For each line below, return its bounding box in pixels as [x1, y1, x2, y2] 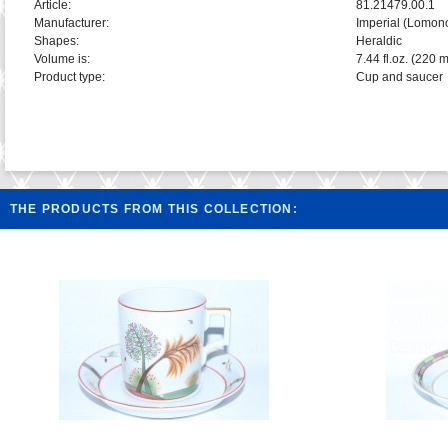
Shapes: [33, 34, 79, 48]
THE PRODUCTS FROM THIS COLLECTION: [10, 202, 298, 216]
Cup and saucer [355, 70, 443, 84]
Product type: [33, 70, 105, 84]
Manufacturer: [33, 16, 109, 30]
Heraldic [355, 34, 402, 48]
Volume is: [33, 52, 90, 66]
